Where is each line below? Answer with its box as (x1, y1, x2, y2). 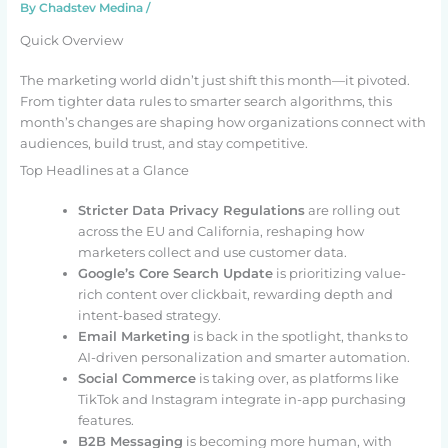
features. (77, 413, 134, 429)
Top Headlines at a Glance (19, 163, 189, 179)
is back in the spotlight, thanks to (189, 329, 408, 345)
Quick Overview (19, 32, 123, 48)
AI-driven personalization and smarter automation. (77, 350, 410, 366)
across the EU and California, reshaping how (77, 224, 364, 240)
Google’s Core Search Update (77, 266, 273, 282)
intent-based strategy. (77, 308, 221, 324)
